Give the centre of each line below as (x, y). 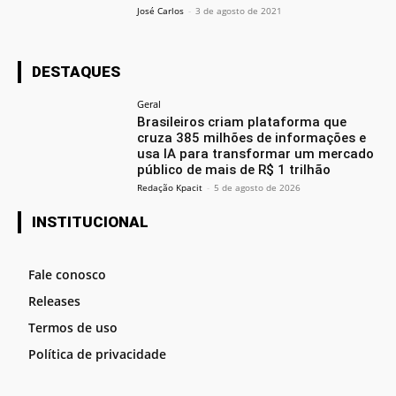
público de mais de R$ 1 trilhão (234, 169)
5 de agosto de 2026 (258, 187)
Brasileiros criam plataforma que (242, 122)
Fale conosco (67, 274)
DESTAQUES (76, 71)
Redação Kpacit (170, 187)
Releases (54, 301)
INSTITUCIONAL (90, 221)
